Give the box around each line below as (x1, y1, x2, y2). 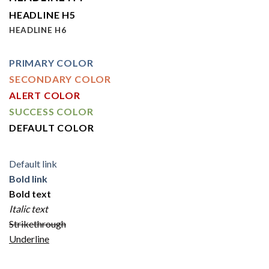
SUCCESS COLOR (9, 106, 94, 118)
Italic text (9, 203, 48, 215)
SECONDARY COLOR (9, 73, 111, 85)
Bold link (9, 173, 47, 185)
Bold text (9, 188, 51, 200)
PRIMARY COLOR (9, 57, 94, 69)
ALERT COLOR (9, 89, 80, 101)
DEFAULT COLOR (9, 122, 94, 134)
